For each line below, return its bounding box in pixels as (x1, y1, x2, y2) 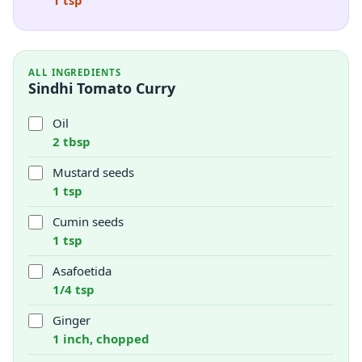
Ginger (53, 312, 90, 328)
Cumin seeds (53, 213, 124, 229)
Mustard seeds (53, 164, 134, 180)
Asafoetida (53, 263, 112, 279)
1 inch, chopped (53, 330, 149, 347)
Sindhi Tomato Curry (28, 78, 175, 98)
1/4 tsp (53, 281, 95, 297)
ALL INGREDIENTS (28, 66, 121, 78)
